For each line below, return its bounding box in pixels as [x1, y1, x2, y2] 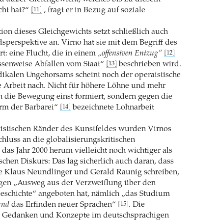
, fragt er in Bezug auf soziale [41, 6, 145, 14]
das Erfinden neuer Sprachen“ [9, 200, 118, 209]
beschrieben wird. [116, 60, 181, 68]
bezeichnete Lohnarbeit [70, 103, 154, 111]
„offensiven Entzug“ [97, 49, 162, 57]
